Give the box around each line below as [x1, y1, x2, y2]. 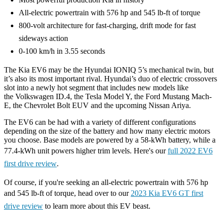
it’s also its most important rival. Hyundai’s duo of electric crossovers [4, 74, 217, 83]
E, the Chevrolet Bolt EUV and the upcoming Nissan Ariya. [4, 101, 191, 110]
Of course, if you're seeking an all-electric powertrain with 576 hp [4, 178, 208, 186]
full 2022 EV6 [168, 147, 213, 155]
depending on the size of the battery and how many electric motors [4, 127, 210, 135]
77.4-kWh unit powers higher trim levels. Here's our [4, 147, 168, 155]
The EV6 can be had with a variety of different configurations [4, 118, 196, 126]
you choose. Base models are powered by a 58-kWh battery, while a [4, 136, 216, 144]
